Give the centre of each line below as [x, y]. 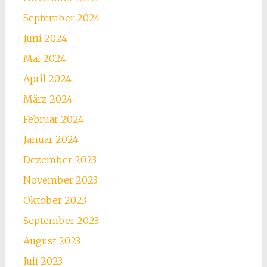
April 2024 [47, 79]
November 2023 [60, 180]
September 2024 [61, 18]
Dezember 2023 [60, 160]
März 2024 [48, 99]
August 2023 [52, 241]
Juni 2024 [45, 38]
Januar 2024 [51, 140]
